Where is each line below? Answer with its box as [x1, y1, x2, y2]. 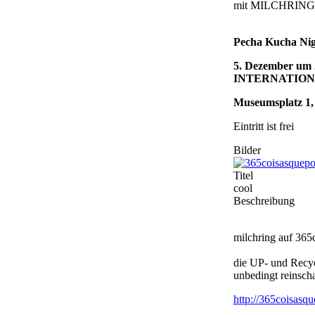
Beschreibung [233, 195, 295, 207]
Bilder [233, 144, 261, 157]
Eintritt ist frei [233, 120, 294, 133]
